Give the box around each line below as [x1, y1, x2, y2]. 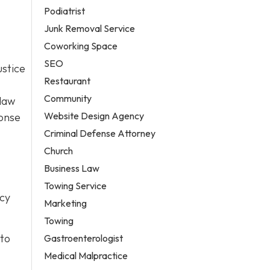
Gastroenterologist [44, 231, 124, 244]
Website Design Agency [44, 109, 145, 122]
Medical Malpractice [44, 249, 128, 262]
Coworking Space [44, 39, 118, 52]
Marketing [44, 196, 87, 209]
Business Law [44, 162, 100, 174]
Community [44, 92, 92, 104]
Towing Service [44, 179, 107, 192]
